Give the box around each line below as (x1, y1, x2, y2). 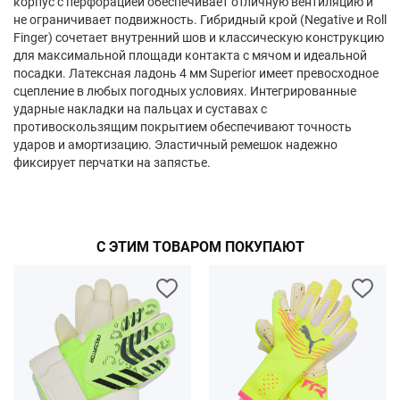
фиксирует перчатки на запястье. (13, 155, 211, 170)
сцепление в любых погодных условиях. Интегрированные (13, 84, 356, 98)
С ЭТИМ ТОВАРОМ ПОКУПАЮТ (96, 238, 304, 255)
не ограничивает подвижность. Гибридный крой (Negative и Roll (13, 12, 387, 27)
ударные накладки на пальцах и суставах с (13, 102, 267, 116)
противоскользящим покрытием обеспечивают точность (13, 120, 352, 134)
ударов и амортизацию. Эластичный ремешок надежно (13, 137, 337, 152)
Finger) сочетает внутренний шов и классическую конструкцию (13, 30, 384, 45)
